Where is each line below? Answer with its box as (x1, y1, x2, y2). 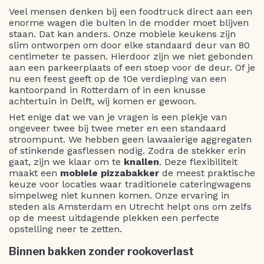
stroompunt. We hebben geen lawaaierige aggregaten (9, 133, 252, 145)
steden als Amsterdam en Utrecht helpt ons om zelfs (9, 200, 252, 212)
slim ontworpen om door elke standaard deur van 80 (9, 39, 250, 51)
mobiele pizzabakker (60, 167, 159, 179)
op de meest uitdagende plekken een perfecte (9, 212, 219, 223)
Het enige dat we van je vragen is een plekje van (9, 111, 227, 123)
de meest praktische (159, 167, 255, 179)
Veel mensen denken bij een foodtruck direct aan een (9, 5, 252, 17)
